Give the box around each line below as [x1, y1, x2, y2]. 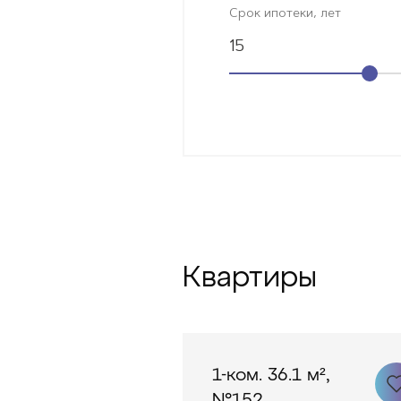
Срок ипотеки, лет [229, 8, 341, 21]
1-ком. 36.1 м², [212, 366, 329, 384]
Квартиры [183, 263, 317, 293]
